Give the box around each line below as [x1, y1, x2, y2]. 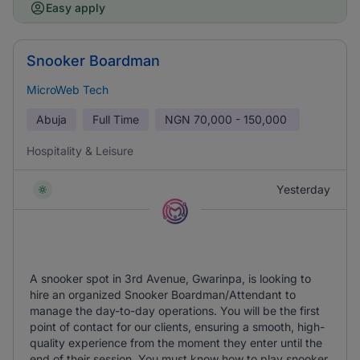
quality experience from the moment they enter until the [30, 336, 322, 350]
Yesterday [276, 182, 330, 196]
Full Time [92, 112, 139, 126]
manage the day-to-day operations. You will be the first [30, 304, 320, 317]
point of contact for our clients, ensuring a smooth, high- [30, 320, 325, 333]
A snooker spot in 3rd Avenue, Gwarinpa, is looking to [30, 272, 311, 285]
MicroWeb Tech [27, 83, 108, 96]
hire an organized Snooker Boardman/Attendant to [30, 288, 296, 301]
